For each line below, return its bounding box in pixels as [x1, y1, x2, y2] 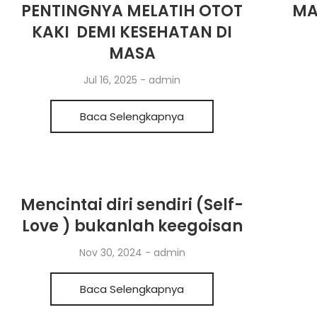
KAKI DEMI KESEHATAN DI [32, 21, 233, 43]
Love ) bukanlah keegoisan [21, 215, 243, 237]
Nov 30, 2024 [79, 246, 145, 260]
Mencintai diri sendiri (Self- [21, 194, 244, 216]
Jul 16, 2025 [83, 73, 141, 87]
